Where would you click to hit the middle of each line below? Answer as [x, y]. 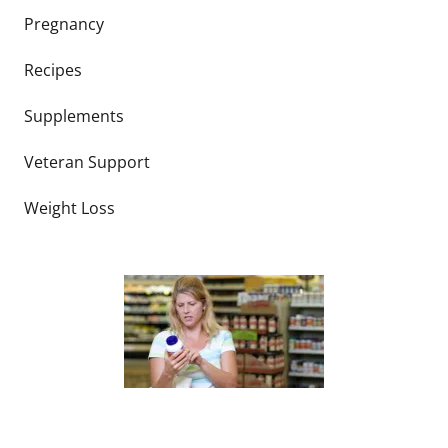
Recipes [53, 70]
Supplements [74, 116]
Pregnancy [64, 24]
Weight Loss [69, 208]
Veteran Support [87, 162]
